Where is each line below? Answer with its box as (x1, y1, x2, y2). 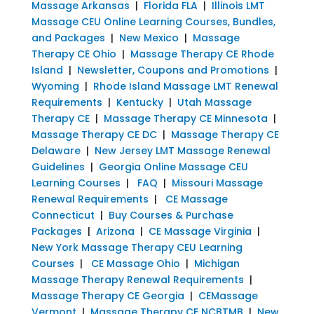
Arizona (95, 224, 135, 238)
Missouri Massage (171, 175, 263, 190)
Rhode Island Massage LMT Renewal (93, 78, 278, 93)
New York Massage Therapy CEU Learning (31, 240, 243, 254)
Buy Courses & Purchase (108, 207, 233, 222)
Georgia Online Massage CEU (98, 159, 248, 174)
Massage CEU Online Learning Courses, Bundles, (31, 14, 275, 29)
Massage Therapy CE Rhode (130, 46, 274, 61)
